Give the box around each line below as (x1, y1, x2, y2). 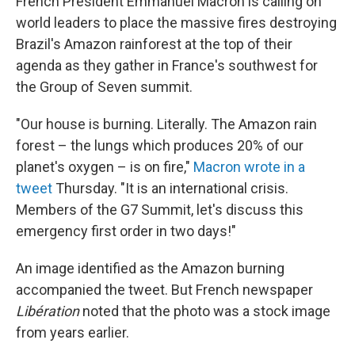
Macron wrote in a (193, 158, 305, 175)
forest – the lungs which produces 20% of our (16, 137, 303, 154)
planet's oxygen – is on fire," (16, 158, 193, 175)
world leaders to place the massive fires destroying (16, 14, 337, 31)
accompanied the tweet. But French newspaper (16, 281, 313, 298)
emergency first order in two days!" (16, 223, 236, 239)
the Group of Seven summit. (16, 78, 193, 95)
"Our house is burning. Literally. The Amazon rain (16, 116, 317, 132)
